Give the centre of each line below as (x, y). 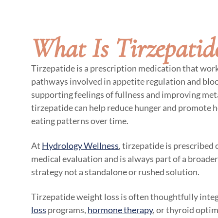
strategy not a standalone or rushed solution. (115, 170)
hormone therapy (120, 208)
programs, (67, 208)
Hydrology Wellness (80, 144)
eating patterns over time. (80, 119)
